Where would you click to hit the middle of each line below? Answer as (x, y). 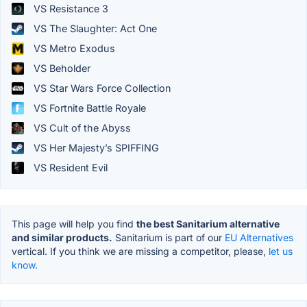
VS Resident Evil (69, 168)
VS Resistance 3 (70, 9)
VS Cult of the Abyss (81, 128)
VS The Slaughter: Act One (94, 29)
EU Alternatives (259, 238)
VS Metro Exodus (73, 49)
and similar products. (62, 238)
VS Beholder (61, 69)
